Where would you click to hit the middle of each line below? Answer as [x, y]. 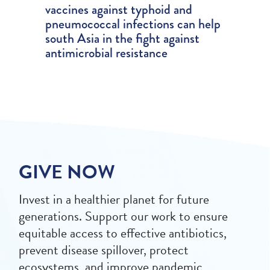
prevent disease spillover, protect [104, 250]
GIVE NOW [67, 172]
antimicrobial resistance [107, 53]
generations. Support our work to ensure [124, 216]
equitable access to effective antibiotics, [123, 233]
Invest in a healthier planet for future [114, 199]
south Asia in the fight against [123, 39]
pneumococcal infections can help [133, 24]
